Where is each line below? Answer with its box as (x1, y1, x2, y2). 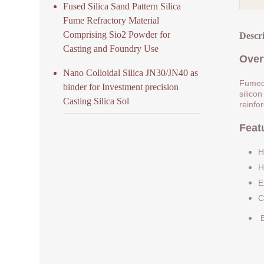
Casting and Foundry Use (63, 43, 159, 54)
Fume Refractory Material (63, 15, 160, 25)
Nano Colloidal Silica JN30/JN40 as (63, 67, 199, 78)
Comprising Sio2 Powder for (63, 29, 171, 39)
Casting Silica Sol (63, 95, 130, 106)
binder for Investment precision (63, 81, 179, 92)
